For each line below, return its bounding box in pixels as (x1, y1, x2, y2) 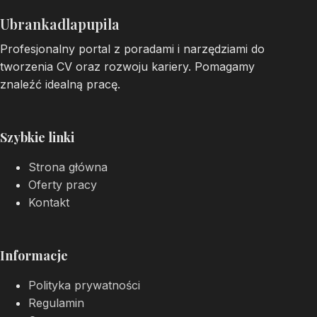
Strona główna (28, 160, 108, 174)
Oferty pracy (28, 178, 97, 192)
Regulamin (28, 296, 84, 310)
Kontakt (28, 195, 69, 209)
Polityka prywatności (28, 278, 140, 292)
